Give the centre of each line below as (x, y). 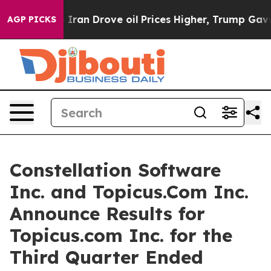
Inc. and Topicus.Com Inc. (129, 192)
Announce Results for (107, 214)
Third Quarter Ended (106, 257)
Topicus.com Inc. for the (121, 235)
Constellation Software (115, 170)
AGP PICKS (32, 19)
